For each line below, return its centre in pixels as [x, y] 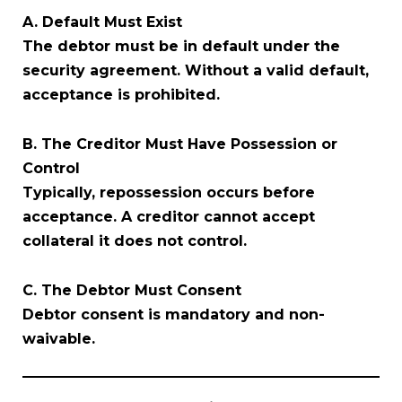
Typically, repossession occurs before [169, 192]
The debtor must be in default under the [181, 46]
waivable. [59, 338]
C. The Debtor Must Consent [132, 290]
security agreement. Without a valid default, [196, 70]
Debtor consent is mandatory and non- [174, 314]
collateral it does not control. [135, 240]
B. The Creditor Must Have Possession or [180, 144]
